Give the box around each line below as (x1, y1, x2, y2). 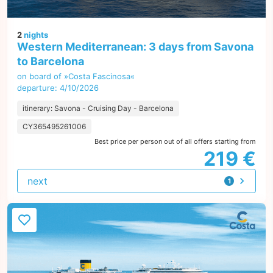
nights (22, 30, 48, 40)
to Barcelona (17, 55, 84, 68)
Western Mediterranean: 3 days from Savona (17, 40, 253, 53)
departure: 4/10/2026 (17, 83, 99, 93)
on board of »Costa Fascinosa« (17, 71, 135, 81)
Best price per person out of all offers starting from (94, 137, 256, 146)
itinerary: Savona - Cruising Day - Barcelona (23, 104, 174, 113)
